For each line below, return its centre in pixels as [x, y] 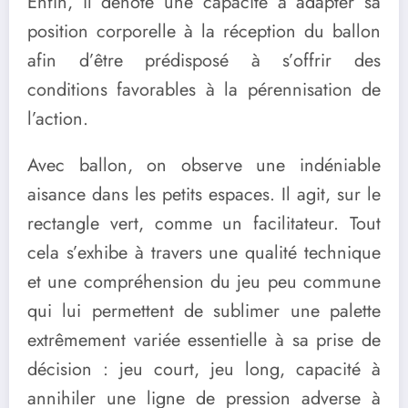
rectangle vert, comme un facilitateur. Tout [204, 224]
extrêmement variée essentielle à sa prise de [204, 341]
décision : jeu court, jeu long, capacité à [204, 370]
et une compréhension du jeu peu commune [204, 282]
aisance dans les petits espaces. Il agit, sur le [204, 195]
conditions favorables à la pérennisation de [204, 90]
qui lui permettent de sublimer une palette [204, 311]
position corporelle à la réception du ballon [204, 32]
